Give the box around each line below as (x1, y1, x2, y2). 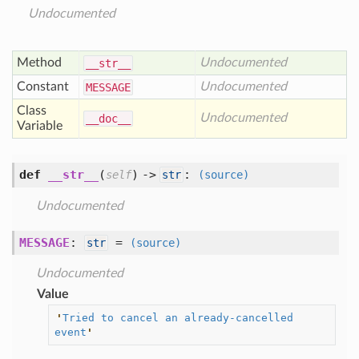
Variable (17, 119, 63, 132)
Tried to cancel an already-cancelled (62, 311, 293, 324)
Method (17, 56, 62, 69)
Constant (17, 80, 69, 93)
